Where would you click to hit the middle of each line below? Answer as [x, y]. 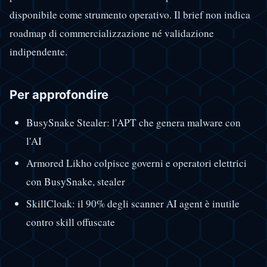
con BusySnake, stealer [75, 182]
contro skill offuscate [70, 222]
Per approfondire [59, 94]
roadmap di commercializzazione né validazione [112, 33]
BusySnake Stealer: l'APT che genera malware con [133, 123]
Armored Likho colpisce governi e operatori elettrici [136, 163]
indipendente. [38, 52]
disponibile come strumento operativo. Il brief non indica [130, 15]
